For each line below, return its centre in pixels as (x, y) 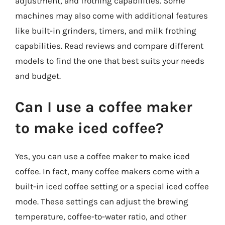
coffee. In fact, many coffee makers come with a (107, 171)
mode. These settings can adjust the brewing (102, 201)
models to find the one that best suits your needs (110, 61)
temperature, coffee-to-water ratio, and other (101, 216)
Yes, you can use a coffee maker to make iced (102, 156)
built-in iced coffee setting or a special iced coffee (112, 186)
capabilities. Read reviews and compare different (109, 46)
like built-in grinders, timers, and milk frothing (106, 31)
